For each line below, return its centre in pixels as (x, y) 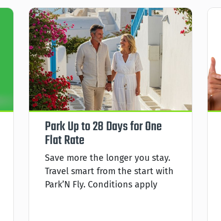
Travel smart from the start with (109, 171)
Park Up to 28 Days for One (103, 127)
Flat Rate (65, 140)
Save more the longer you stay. (108, 158)
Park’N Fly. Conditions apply (101, 184)
